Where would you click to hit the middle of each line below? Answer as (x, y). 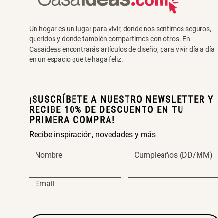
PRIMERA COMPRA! (72, 120)
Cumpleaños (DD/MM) (173, 155)
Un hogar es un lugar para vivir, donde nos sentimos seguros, (120, 29)
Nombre (49, 155)
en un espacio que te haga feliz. (76, 60)
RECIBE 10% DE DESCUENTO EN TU (107, 110)
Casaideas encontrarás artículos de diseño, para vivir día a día (122, 49)
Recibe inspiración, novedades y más (92, 135)
